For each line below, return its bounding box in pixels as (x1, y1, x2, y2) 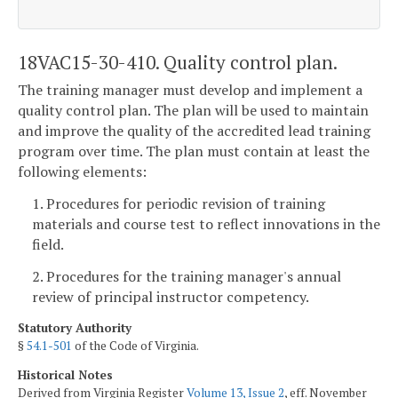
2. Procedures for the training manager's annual (32, 266, 341, 286)
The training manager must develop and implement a (18, 80, 362, 100)
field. (32, 234, 64, 254)
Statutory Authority (18, 319, 131, 336)
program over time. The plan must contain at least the (18, 141, 370, 162)
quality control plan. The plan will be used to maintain (18, 100, 369, 121)
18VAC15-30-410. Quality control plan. (18, 49, 338, 75)
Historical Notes (18, 367, 113, 384)
